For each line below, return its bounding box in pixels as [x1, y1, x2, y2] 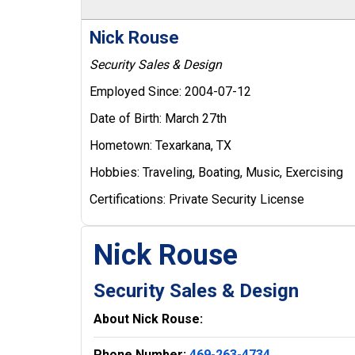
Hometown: [90, 137, 155, 153]
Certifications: [90, 191, 169, 207]
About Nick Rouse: [94, 311, 203, 326]
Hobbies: [90, 164, 143, 180]
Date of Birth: [90, 110, 165, 126]
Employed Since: [90, 83, 185, 99]
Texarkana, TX [155, 137, 231, 153]
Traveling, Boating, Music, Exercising [143, 164, 343, 180]
